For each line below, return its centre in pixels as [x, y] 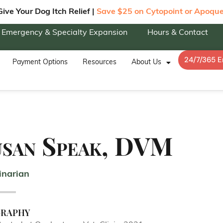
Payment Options [40, 62]
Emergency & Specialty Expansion [64, 33]
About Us [147, 62]
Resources [100, 62]
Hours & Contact [178, 33]
